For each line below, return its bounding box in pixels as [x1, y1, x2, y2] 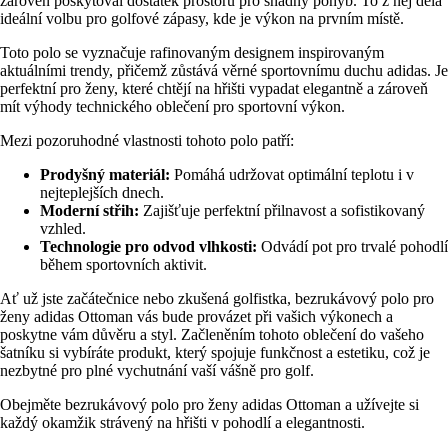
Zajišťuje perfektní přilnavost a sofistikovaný [139, 201, 425, 219]
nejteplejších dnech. [40, 183, 164, 201]
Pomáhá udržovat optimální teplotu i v [170, 165, 414, 183]
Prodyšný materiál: [40, 165, 170, 183]
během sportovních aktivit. [40, 255, 207, 273]
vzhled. [40, 219, 86, 237]
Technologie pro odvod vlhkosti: [40, 237, 257, 255]
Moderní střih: [40, 201, 139, 219]
